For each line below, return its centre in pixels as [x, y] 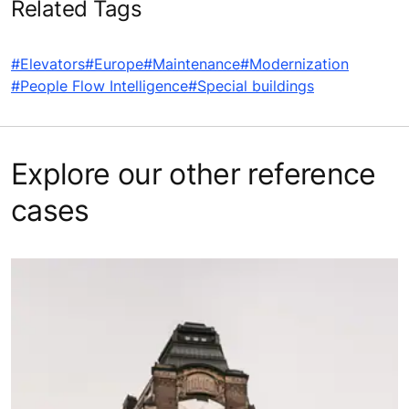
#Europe [114, 63]
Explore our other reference [194, 173]
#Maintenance [192, 63]
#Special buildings [251, 85]
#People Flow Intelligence [100, 85]
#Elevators [48, 63]
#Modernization [294, 63]
